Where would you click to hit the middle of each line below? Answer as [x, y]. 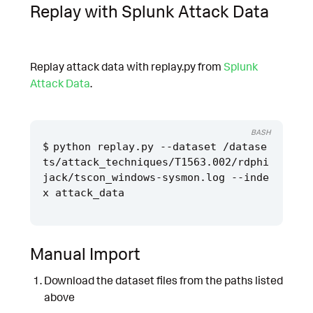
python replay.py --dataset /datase [160, 146]
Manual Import [85, 253]
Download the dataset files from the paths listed [163, 281]
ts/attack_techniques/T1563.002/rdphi [156, 162]
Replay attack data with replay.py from [127, 67]
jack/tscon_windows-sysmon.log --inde [156, 177]
